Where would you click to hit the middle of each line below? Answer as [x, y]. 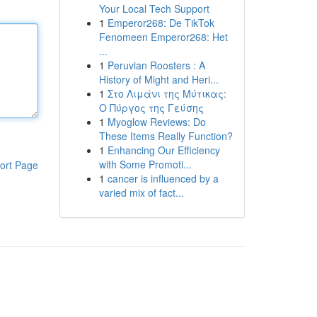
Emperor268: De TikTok [161, 23]
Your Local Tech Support [154, 8]
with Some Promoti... [145, 164]
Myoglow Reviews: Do [156, 122]
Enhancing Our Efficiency [163, 150]
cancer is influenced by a [163, 178]
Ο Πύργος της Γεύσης [151, 108]
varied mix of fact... [141, 192]
